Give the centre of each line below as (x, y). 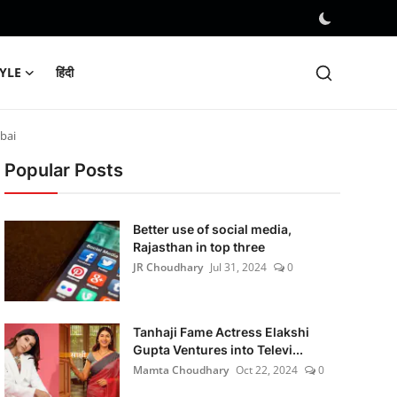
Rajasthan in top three (198, 247)
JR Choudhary (167, 267)
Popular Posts (63, 170)
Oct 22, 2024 (266, 370)
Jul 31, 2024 (238, 267)
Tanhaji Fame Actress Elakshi (221, 332)
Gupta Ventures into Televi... (218, 350)
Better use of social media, (212, 229)
